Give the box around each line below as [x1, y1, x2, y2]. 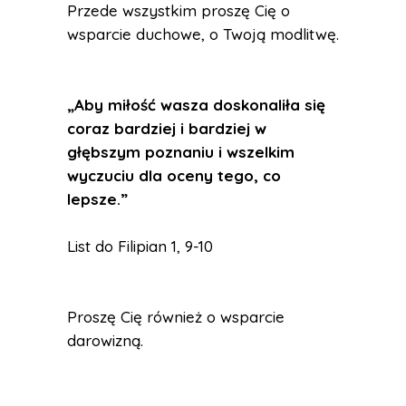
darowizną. [67, 331, 143, 350]
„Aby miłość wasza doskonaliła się [67, 95, 325, 114]
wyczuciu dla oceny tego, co [67, 166, 281, 185]
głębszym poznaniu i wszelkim [67, 142, 295, 161]
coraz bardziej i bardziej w [67, 119, 266, 138]
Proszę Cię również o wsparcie [67, 307, 285, 326]
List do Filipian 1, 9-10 [67, 237, 213, 256]
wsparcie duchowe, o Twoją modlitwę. [67, 24, 339, 43]
